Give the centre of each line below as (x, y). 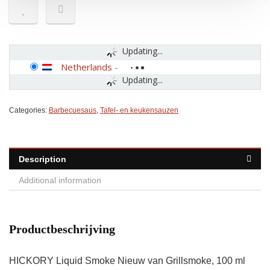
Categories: (29, 110)
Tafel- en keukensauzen (139, 110)
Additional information (60, 180)
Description (42, 159)
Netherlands (86, 67)
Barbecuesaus (73, 110)
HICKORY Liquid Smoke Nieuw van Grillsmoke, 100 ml (127, 261)
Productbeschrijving (62, 229)
